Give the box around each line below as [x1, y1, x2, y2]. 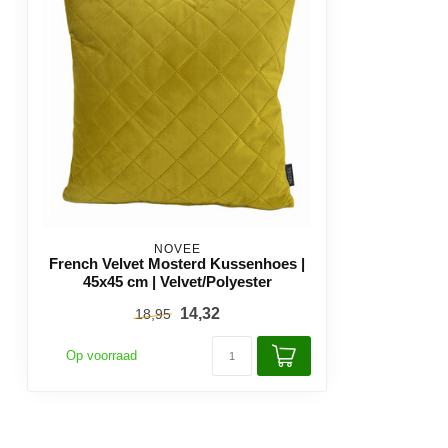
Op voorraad [66, 348, 138, 363]
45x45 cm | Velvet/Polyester [82, 273, 272, 290]
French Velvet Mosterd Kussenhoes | [49, 255, 305, 272]
